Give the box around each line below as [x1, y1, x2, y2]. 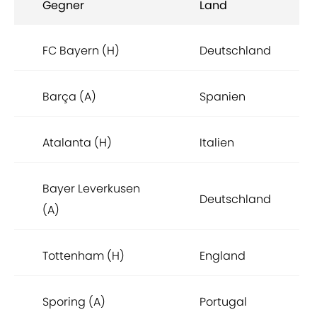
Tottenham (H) [42, 248, 125, 265]
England [200, 248, 246, 265]
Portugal [200, 294, 247, 311]
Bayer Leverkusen [42, 180, 140, 197]
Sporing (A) [42, 294, 105, 311]
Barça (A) [42, 88, 96, 105]
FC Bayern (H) [42, 42, 120, 59]
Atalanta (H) [42, 134, 112, 151]
